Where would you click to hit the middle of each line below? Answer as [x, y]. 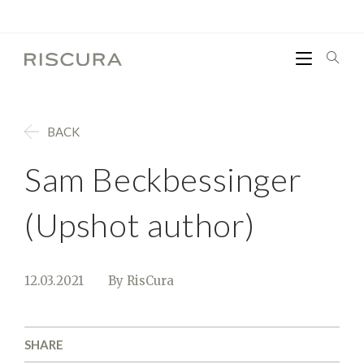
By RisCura [141, 281]
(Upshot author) [139, 225]
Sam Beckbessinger [163, 180]
